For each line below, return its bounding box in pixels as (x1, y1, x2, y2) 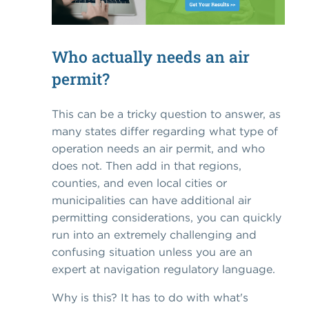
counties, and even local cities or (52, 176, 227, 190)
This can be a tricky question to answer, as (52, 107, 281, 121)
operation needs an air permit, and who (52, 141, 265, 156)
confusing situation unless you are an (52, 245, 252, 259)
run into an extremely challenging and (52, 228, 257, 242)
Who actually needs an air (52, 46, 250, 68)
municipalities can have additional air (52, 193, 251, 208)
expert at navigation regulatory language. (52, 262, 275, 277)
